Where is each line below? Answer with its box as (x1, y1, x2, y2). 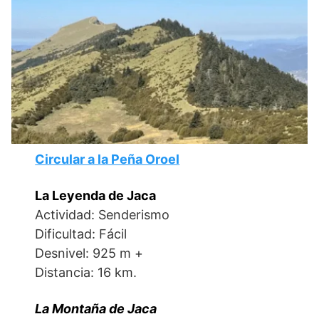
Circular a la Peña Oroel (35, 152, 180, 167)
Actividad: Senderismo (35, 207, 170, 222)
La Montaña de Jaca (35, 301, 157, 316)
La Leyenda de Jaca (35, 188, 157, 203)
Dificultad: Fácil (35, 226, 127, 241)
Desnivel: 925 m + (35, 246, 144, 261)
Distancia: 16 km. (35, 265, 137, 280)
